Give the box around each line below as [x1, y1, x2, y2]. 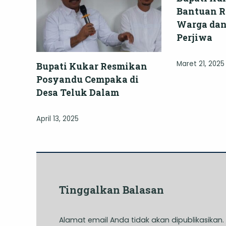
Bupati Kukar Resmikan [36, 60, 147, 72]
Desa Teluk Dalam [36, 86, 119, 98]
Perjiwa [177, 31, 212, 43]
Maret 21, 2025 [177, 59, 224, 69]
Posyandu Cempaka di [36, 73, 139, 85]
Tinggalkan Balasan [59, 183, 164, 197]
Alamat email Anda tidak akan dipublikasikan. [59, 214, 224, 225]
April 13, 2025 [36, 114, 79, 124]
